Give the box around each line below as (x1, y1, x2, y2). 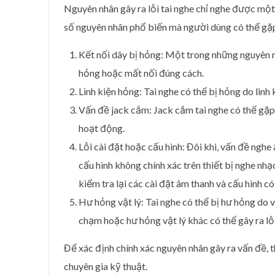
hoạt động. (79, 122, 125, 134)
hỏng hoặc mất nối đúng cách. (79, 67, 204, 79)
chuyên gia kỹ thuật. (64, 260, 147, 272)
